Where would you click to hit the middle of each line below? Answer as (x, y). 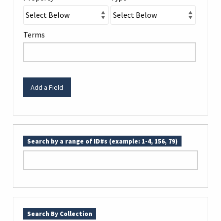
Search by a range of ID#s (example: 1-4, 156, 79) (102, 141)
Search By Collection (60, 214)
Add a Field (47, 87)
